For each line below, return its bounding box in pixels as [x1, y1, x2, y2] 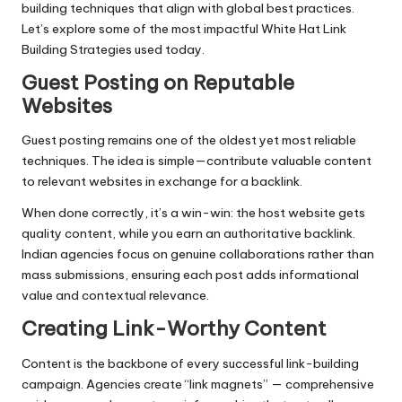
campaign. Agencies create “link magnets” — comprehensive [22, 375, 374, 392]
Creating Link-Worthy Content [22, 316, 327, 342]
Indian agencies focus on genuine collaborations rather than [22, 246, 374, 263]
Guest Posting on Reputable [22, 69, 294, 95]
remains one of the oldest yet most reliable [105, 132, 356, 149]
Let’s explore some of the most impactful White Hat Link [22, 20, 346, 37]
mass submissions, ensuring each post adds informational [22, 267, 359, 284]
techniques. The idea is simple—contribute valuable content [22, 153, 371, 170]
